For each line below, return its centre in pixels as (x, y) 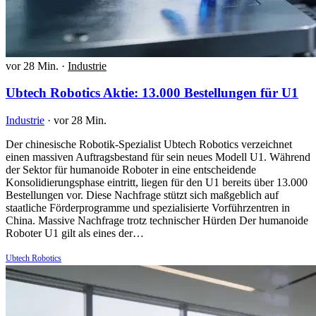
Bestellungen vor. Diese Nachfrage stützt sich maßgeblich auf (142, 195)
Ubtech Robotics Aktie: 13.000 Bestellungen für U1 (152, 93)
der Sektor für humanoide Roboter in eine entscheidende (131, 170)
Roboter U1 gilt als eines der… (75, 233)
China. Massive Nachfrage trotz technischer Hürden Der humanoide (157, 221)
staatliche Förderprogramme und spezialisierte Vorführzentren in (148, 208)
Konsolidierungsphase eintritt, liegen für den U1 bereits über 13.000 (157, 183)
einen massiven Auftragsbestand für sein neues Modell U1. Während (158, 157)
